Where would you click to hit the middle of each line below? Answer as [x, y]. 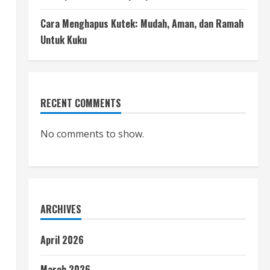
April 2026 [62, 240]
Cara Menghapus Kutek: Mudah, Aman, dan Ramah [142, 24]
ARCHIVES [61, 209]
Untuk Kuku [63, 40]
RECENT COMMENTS [80, 103]
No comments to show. [92, 134]
